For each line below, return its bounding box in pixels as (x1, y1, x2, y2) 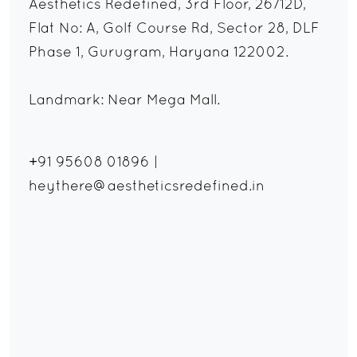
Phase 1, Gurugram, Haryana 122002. (29, 46, 288, 61)
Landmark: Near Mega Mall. (29, 94, 220, 108)
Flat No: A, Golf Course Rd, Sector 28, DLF (29, 22, 320, 37)
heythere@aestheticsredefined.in (29, 180, 265, 194)
